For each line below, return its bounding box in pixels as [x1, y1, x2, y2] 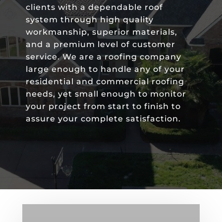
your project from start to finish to [25, 101, 181, 111]
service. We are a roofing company [25, 52, 181, 61]
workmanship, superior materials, [25, 27, 177, 37]
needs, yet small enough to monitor [25, 89, 186, 99]
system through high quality [25, 14, 154, 24]
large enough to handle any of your [25, 64, 185, 74]
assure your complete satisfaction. [25, 113, 181, 123]
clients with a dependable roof [25, 2, 163, 12]
